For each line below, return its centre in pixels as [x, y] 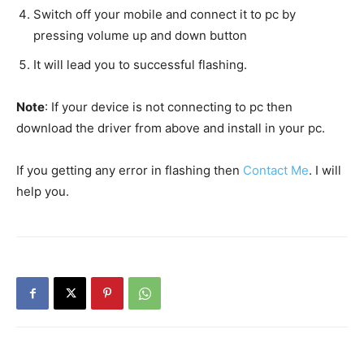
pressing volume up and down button [140, 35]
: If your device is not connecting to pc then [169, 107]
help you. [43, 191]
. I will [325, 170]
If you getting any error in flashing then [130, 170]
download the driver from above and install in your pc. [171, 128]
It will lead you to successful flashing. [140, 65]
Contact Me [276, 170]
